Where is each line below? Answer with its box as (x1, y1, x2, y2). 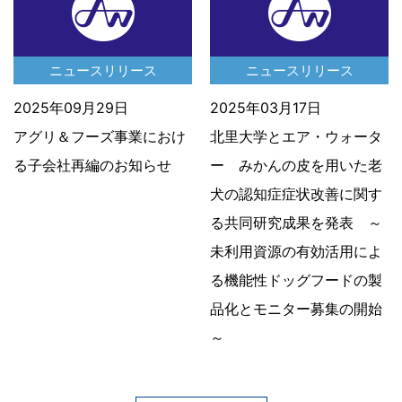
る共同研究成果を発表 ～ (210, 213, 382, 232)
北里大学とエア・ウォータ (210, 127, 382, 145)
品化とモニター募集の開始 (210, 299, 382, 318)
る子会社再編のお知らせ (13, 155, 171, 174)
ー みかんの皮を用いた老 (210, 155, 382, 174)
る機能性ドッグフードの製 (210, 270, 382, 289)
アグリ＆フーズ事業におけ (13, 127, 186, 145)
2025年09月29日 (13, 98, 128, 117)
